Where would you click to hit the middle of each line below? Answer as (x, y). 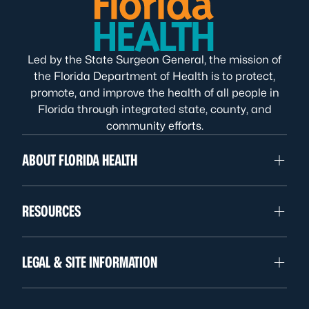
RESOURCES (51, 211)
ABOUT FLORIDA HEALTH (80, 160)
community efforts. (154, 126)
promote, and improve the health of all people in (154, 93)
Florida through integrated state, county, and (154, 109)
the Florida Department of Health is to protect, (154, 76)
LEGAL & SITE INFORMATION (90, 262)
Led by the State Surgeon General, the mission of (154, 60)
